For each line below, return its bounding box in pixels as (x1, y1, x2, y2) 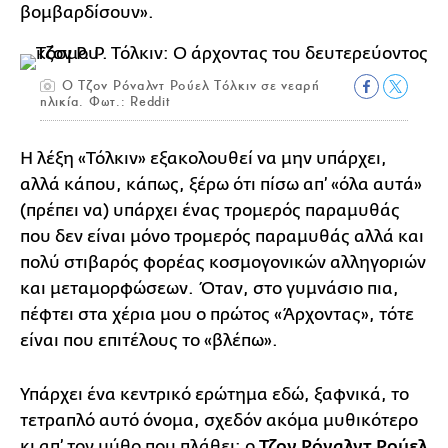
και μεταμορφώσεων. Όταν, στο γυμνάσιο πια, (20, 279, 399, 298)
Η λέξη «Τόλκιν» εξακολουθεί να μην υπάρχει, (20, 149, 387, 168)
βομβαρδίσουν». (20, 3, 154, 22)
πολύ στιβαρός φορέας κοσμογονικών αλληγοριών (20, 253, 426, 272)
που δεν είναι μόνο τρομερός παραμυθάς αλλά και (20, 227, 424, 246)
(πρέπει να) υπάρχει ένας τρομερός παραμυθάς (20, 201, 400, 220)
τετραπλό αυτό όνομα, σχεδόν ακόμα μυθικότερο (20, 411, 418, 430)
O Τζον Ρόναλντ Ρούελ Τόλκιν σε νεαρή (57, 77, 320, 94)
